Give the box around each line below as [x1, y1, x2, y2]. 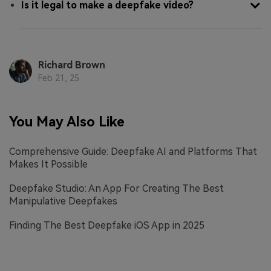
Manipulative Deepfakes [9, 195, 117, 207]
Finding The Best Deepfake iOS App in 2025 [9, 220, 204, 232]
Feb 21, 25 [38, 73, 79, 83]
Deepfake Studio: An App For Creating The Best [9, 183, 224, 195]
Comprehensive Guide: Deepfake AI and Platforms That [9, 146, 257, 157]
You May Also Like [9, 114, 125, 130]
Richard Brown [38, 59, 105, 71]
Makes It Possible [9, 158, 88, 170]
